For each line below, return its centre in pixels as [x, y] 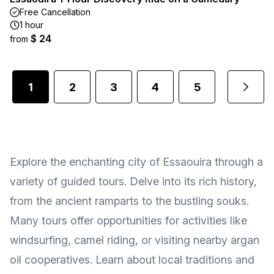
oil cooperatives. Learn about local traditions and [132, 260]
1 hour [31, 25]
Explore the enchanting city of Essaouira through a [136, 162]
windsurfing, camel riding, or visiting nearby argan [135, 240]
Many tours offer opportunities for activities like [128, 220]
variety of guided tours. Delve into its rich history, [133, 181]
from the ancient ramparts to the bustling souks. [129, 201]
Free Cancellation [55, 12]
